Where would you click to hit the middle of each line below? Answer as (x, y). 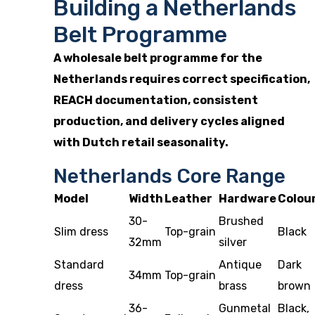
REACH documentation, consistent (156, 100)
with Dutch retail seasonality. (141, 142)
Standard (79, 265)
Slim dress (81, 232)
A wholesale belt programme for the (158, 58)
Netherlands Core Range (169, 176)
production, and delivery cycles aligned (169, 121)
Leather (188, 199)
